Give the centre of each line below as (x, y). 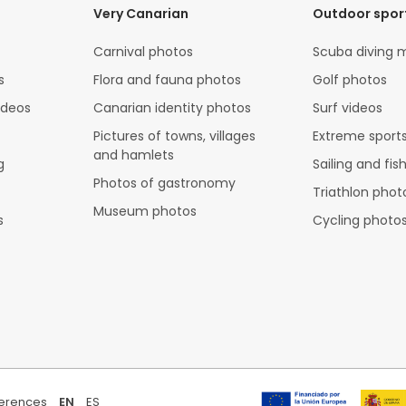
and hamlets (134, 155)
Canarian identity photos (173, 108)
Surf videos (347, 108)
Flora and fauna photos (168, 80)
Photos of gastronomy (165, 184)
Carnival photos (144, 52)
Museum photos (145, 212)
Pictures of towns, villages (175, 136)
